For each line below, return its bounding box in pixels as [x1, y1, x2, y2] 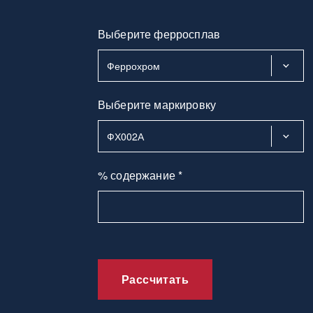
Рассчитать [122, 271, 189, 287]
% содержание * [98, 167, 183, 183]
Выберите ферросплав [98, 26, 221, 42]
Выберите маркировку [98, 96, 217, 112]
